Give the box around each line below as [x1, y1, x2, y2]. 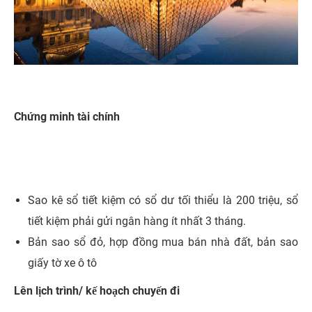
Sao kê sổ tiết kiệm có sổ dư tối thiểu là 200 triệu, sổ [28, 194, 298, 208]
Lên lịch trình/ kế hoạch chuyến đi [14, 284, 180, 298]
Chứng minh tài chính [14, 110, 123, 124]
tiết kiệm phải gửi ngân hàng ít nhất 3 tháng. [28, 214, 246, 228]
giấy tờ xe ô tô [28, 256, 97, 270]
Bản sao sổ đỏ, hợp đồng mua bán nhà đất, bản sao [28, 235, 298, 249]
